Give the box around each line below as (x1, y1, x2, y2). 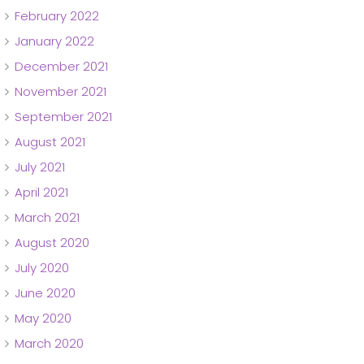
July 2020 (15, 258, 69, 276)
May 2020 (15, 309, 71, 327)
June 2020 (15, 284, 76, 301)
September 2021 (15, 107, 112, 125)
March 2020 (15, 334, 84, 352)
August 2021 (15, 132, 85, 150)
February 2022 (15, 6, 99, 24)
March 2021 (15, 208, 80, 226)
